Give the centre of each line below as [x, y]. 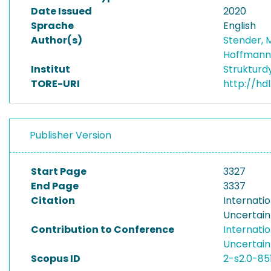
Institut [51, 69]
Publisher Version [70, 135]
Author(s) [57, 40]
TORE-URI [55, 84]
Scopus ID [56, 259]
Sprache [52, 26]
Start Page [59, 171]
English [240, 26]
